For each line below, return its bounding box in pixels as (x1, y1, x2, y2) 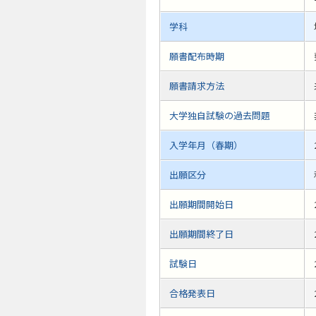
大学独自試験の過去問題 (169, 109, 270, 123)
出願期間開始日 (169, 197, 233, 212)
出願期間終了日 (169, 227, 233, 241)
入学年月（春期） (169, 138, 243, 152)
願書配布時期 (169, 49, 224, 63)
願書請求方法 (169, 79, 224, 93)
